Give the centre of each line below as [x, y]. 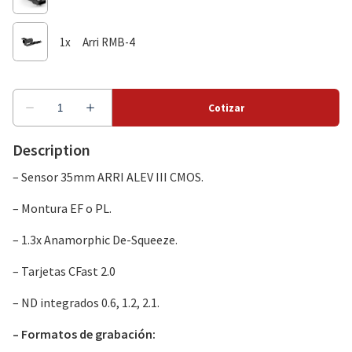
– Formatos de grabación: [84, 334]
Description [51, 150]
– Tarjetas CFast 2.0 [64, 271]
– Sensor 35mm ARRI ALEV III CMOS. [108, 177]
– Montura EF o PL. [62, 208]
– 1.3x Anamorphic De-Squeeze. [95, 240]
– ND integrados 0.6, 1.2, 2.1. [86, 302]
